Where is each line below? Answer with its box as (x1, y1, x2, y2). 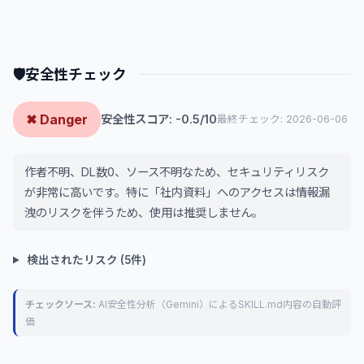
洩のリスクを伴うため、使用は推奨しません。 (24, 205, 263, 219)
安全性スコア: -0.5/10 (101, 112, 217, 127)
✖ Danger (26, 110, 88, 128)
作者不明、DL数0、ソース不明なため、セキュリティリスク (24, 164, 329, 179)
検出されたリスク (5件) (24, 253, 147, 266)
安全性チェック (24, 65, 127, 83)
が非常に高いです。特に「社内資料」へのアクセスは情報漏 (24, 184, 330, 199)
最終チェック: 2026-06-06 (217, 113, 348, 126)
